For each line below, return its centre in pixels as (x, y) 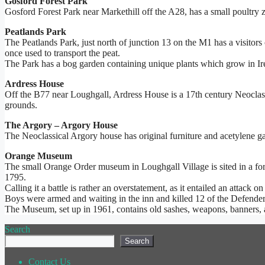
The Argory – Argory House (61, 125)
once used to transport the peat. (62, 53)
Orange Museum (38, 156)
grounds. (21, 105)
